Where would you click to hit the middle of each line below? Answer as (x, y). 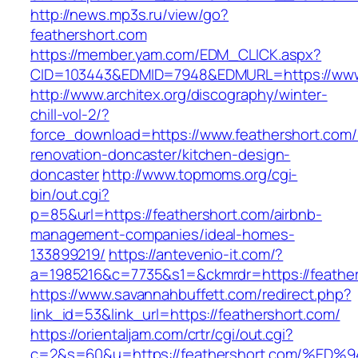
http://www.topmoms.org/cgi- (200, 175)
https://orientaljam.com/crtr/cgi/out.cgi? (162, 334)
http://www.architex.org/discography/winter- (179, 95)
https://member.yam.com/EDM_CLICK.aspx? (176, 55)
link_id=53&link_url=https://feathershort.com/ (185, 314)
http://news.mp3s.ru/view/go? (130, 15)
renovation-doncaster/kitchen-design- (161, 155)
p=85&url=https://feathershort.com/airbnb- (176, 215)
